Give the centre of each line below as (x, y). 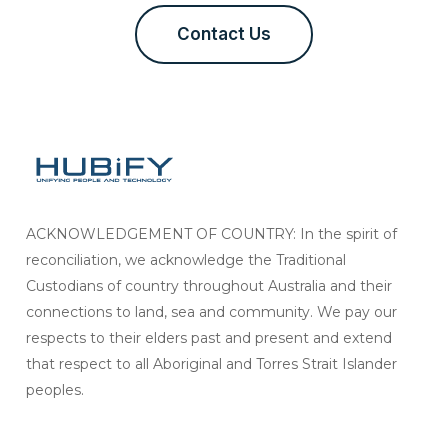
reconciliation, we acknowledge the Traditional (186, 260)
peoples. (55, 390)
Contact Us (224, 34)
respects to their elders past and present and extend (209, 338)
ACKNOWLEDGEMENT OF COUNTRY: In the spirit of (212, 234)
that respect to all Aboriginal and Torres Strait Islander (212, 364)
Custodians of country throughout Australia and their (209, 286)
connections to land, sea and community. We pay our (212, 312)
